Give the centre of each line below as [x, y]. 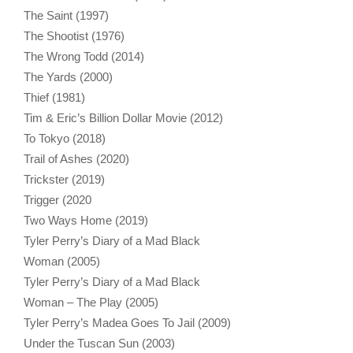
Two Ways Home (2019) [86, 220]
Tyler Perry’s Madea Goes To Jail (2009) [127, 322]
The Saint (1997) [66, 15]
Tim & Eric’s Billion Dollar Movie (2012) [123, 117]
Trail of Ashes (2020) [76, 158]
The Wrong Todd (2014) [84, 56]
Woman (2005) [62, 261]
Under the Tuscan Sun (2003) [99, 343]
